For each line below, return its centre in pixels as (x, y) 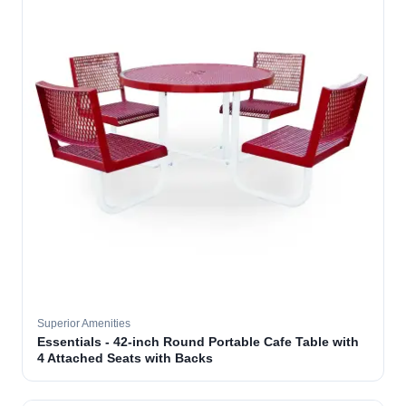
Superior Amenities (84, 324)
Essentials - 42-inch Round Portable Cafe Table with (198, 342)
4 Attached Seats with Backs (125, 358)
